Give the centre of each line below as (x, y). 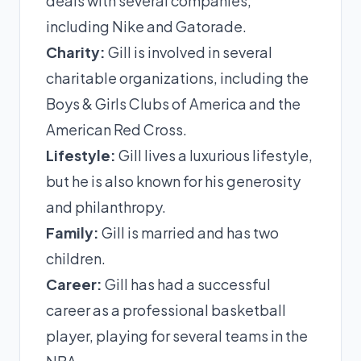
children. (76, 258)
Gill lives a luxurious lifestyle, (214, 155)
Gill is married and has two (189, 232)
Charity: (76, 52)
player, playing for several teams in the (177, 336)
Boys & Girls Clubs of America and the (173, 104)
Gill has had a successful (187, 284)
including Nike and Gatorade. (146, 26)
